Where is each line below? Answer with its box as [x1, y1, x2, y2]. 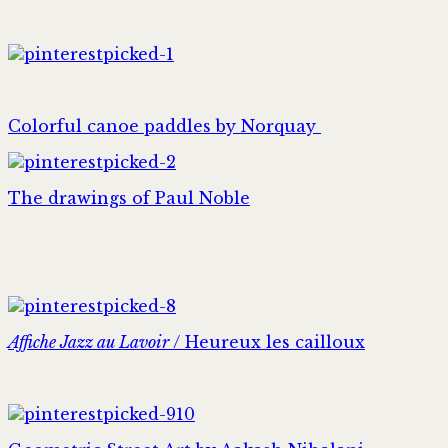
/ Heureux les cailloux [169, 331, 365, 352]
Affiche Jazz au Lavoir [8, 331, 169, 352]
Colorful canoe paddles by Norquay [8, 115, 321, 136]
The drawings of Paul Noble [8, 187, 250, 208]
